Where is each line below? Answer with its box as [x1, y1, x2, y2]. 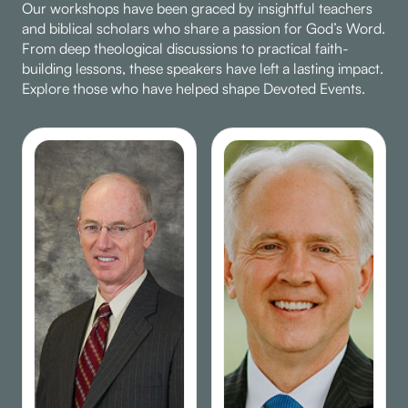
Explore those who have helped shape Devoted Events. [22, 78, 365, 97]
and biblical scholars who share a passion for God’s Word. [22, 18, 385, 37]
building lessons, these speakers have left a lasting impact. [22, 58, 383, 77]
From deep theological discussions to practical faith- [22, 38, 349, 57]
